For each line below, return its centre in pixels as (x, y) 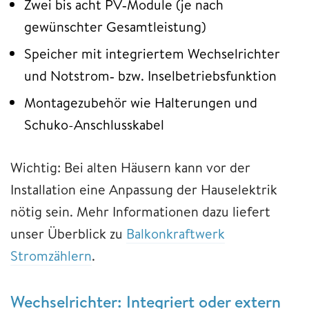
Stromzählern (51, 256)
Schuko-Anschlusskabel (94, 125)
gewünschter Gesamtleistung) (115, 27)
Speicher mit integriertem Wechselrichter (152, 54)
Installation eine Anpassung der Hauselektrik (144, 190)
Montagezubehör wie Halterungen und (141, 103)
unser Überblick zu (68, 234)
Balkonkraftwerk (176, 234)
